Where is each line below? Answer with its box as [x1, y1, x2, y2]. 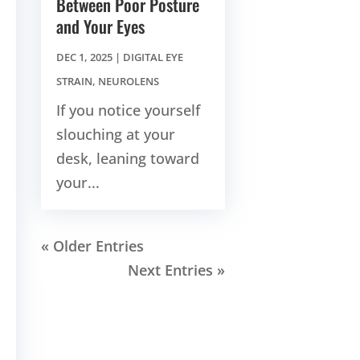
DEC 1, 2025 [55, 50, 112, 65]
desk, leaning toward [55, 149, 199, 169]
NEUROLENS [97, 74, 159, 89]
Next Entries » [127, 260, 225, 280]
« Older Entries [40, 236, 144, 256]
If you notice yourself [55, 100, 200, 121]
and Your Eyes [55, 14, 145, 39]
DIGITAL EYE [122, 50, 183, 65]
